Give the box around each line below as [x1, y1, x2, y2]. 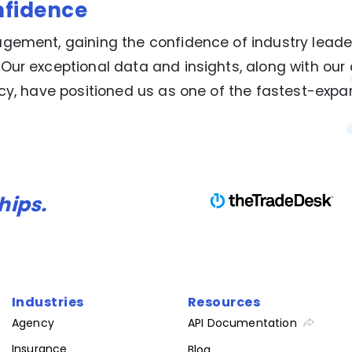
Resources [188, 292, 261, 311]
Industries [12, 292, 84, 311]
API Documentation [188, 315, 297, 332]
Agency [12, 315, 54, 332]
